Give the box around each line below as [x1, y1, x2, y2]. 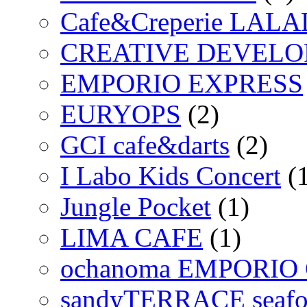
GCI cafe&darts [60, 130, 230, 160]
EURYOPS [60, 99, 181, 129]
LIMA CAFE [60, 222, 203, 252]
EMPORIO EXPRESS [60, 68, 303, 98]
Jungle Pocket [60, 191, 211, 221]
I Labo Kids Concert [60, 160, 281, 191]
